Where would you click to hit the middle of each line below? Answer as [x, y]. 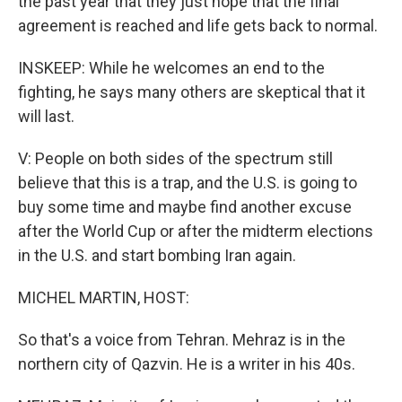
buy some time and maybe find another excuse [185, 207]
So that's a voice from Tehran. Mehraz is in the [182, 340]
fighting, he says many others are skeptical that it [192, 92]
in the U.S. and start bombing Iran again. [157, 255]
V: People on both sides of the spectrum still [175, 158]
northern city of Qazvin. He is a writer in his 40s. [187, 364]
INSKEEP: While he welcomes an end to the [171, 68]
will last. [46, 116]
